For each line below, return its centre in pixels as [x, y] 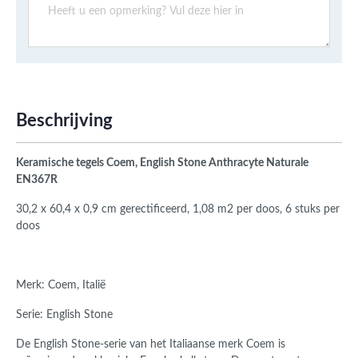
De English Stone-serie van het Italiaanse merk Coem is [151, 345]
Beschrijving [64, 121]
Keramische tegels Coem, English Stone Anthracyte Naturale [163, 163]
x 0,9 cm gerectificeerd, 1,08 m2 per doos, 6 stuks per [205, 210]
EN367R [37, 180]
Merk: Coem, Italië [62, 286]
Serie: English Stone [64, 315]
